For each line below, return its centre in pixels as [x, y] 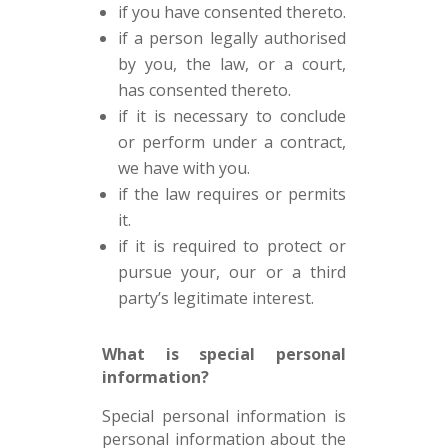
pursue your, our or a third [232, 272]
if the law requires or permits [232, 194]
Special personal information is [224, 416]
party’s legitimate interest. [215, 298]
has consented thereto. [204, 90]
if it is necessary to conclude [232, 116]
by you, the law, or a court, [232, 64]
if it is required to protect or [232, 246]
